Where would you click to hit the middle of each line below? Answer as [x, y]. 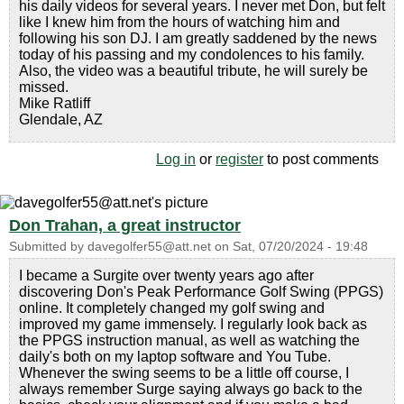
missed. [44, 87]
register [239, 159]
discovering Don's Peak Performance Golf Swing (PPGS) [201, 291]
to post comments [321, 159]
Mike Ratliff [55, 103]
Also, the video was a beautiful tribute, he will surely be [193, 70]
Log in [176, 159]
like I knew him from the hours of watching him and [179, 22]
